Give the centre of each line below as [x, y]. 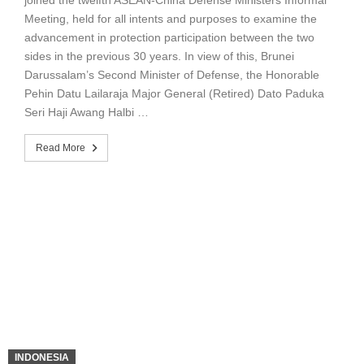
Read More [61, 147]
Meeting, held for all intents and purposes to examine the [171, 18]
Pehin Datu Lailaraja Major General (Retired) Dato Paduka [174, 93]
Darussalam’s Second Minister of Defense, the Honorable [172, 74]
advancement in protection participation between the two [169, 37]
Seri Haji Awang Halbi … [87, 112]
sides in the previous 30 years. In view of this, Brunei [159, 56]
